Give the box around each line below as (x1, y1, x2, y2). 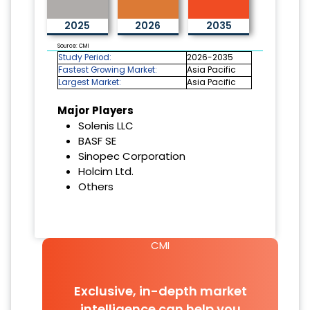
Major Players (57, 102, 134, 118)
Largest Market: (58, 76, 122, 88)
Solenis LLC (77, 118, 134, 133)
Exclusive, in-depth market (73, 282, 247, 300)
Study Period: (58, 51, 112, 63)
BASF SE (77, 133, 116, 148)
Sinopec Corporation (77, 148, 185, 163)
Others (77, 179, 113, 194)
